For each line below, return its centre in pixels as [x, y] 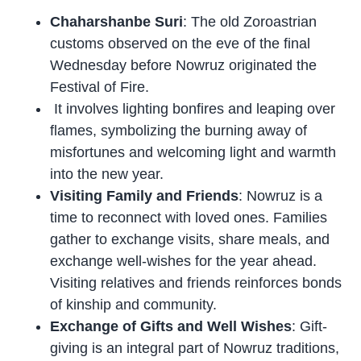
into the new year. [107, 174]
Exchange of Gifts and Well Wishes [171, 326]
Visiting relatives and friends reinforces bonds [196, 282]
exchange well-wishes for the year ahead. [184, 261]
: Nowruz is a [281, 195]
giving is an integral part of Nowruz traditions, [195, 348]
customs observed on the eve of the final [180, 43]
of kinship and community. [134, 304]
